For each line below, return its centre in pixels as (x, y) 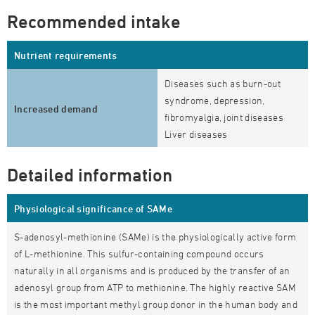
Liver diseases (197, 134)
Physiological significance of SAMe (93, 208)
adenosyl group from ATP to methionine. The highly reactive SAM (155, 287)
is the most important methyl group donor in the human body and (156, 304)
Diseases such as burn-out (223, 83)
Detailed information (90, 175)
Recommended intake (94, 22)
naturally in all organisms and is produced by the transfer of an (152, 270)
